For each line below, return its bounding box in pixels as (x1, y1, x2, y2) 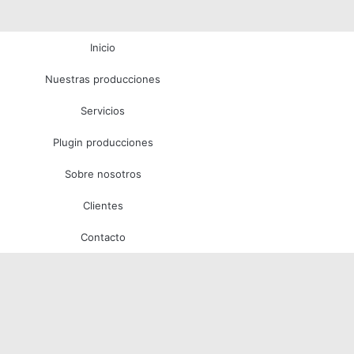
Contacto (80, 230, 126, 243)
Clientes (82, 198, 123, 212)
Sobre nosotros (64, 167, 141, 180)
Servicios (81, 104, 125, 117)
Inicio (90, 40, 115, 54)
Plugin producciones (52, 135, 153, 149)
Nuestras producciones (45, 72, 160, 85)
